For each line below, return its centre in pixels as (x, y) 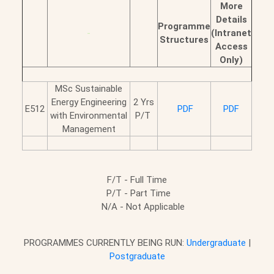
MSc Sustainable (89, 88)
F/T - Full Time (137, 180)
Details (231, 19)
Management (89, 129)
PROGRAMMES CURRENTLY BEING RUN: (105, 243)
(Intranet (231, 33)
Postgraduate (137, 256)
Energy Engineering (89, 102)
